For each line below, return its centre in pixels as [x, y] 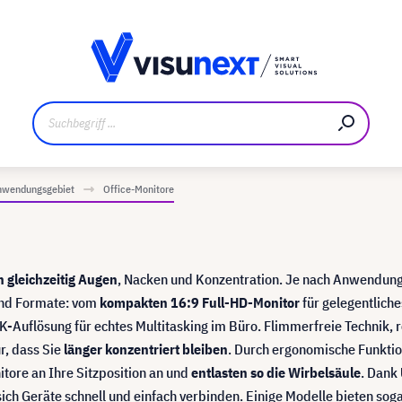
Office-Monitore [139, 189]
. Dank [380, 372]
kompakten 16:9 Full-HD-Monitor [201, 302]
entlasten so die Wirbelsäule [276, 372]
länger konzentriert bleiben [146, 349]
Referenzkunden [103, 25]
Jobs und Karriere [239, 25]
